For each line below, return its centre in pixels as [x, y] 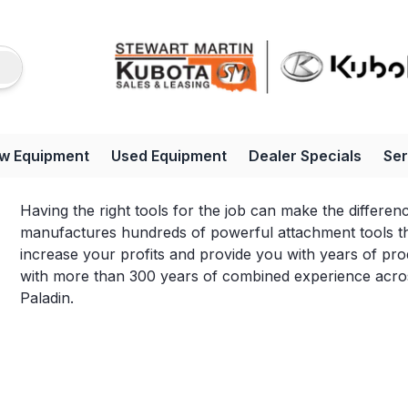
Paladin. [47, 298]
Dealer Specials [305, 156]
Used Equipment [169, 156]
